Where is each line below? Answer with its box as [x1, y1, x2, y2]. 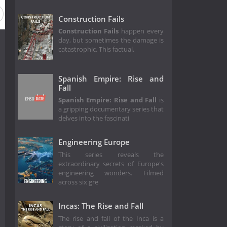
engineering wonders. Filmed [58, 168, 164, 177]
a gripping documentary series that [58, 105, 164, 114]
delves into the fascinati [58, 114, 129, 123]
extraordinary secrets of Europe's [58, 159, 164, 168]
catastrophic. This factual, [58, 45, 134, 54]
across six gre [58, 177, 98, 186]
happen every [119, 27, 164, 36]
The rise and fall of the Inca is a [58, 214, 164, 223]
